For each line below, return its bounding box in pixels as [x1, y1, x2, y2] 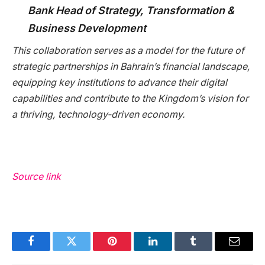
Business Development [27, 21, 146, 34]
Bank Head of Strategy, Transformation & [27, 4, 234, 17]
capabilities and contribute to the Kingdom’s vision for [12, 92, 248, 104]
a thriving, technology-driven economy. [12, 108, 185, 120]
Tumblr [192, 244, 224, 256]
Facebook [30, 244, 72, 256]
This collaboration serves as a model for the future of [12, 44, 244, 56]
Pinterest [111, 244, 149, 256]
